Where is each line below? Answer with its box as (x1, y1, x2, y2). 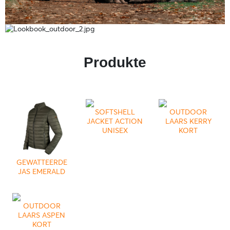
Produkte (84, 54, 146, 70)
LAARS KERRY (165, 116, 212, 126)
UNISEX (102, 125, 128, 135)
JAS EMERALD (18, 167, 66, 177)
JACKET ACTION (87, 116, 143, 126)
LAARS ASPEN (18, 210, 66, 220)
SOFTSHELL (94, 107, 135, 117)
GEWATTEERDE (16, 158, 67, 167)
